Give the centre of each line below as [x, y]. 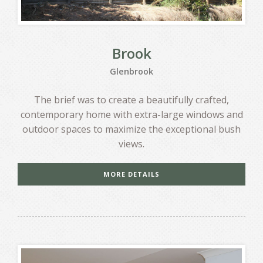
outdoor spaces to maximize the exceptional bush [131, 129]
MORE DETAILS [131, 174]
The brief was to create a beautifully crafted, [131, 100]
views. [131, 144]
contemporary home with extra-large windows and [131, 114]
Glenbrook [131, 71]
